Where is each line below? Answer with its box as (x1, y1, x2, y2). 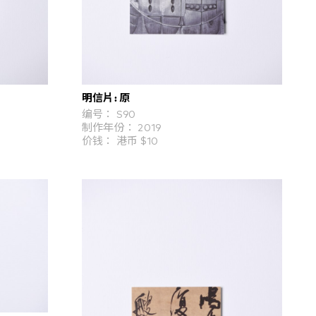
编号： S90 (81, 109, 136, 121)
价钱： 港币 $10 (81, 136, 159, 147)
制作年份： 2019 (81, 123, 162, 134)
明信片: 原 (81, 90, 130, 104)
